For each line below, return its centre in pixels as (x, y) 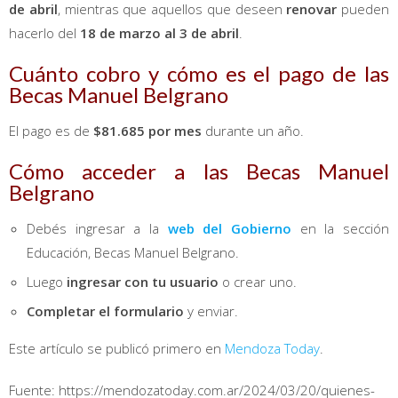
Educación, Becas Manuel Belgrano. (133, 252)
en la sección (341, 228)
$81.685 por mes (147, 130)
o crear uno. (258, 281)
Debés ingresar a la (97, 228)
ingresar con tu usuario (143, 281)
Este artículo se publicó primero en (117, 348)
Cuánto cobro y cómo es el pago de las (199, 73)
